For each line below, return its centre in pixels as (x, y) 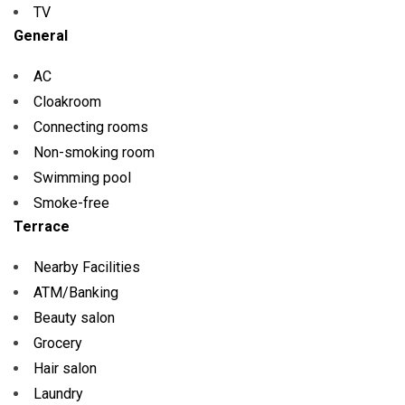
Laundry (58, 394)
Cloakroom (67, 102)
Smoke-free (71, 203)
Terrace (42, 226)
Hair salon (65, 368)
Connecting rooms (91, 127)
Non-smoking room (94, 152)
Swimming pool (82, 178)
